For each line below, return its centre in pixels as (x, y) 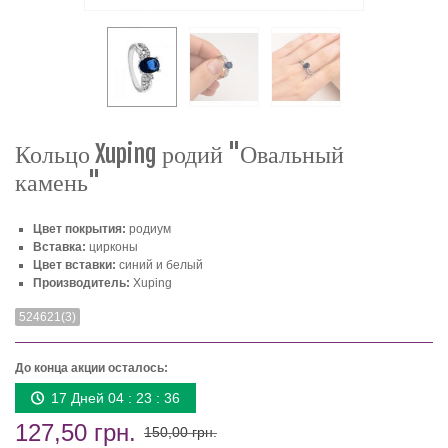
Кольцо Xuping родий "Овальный (179, 154)
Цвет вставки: (76, 265)
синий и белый (161, 265)
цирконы (112, 247)
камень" (57, 182)
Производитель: (81, 283)
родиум (148, 229)
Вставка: (59, 247)
